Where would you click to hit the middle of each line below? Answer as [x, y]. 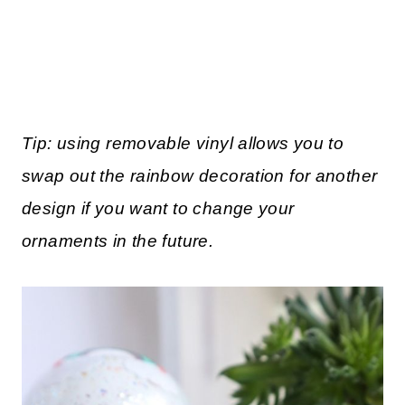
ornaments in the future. [118, 240]
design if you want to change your [158, 208]
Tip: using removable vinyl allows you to [183, 143]
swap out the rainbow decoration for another [200, 175]
